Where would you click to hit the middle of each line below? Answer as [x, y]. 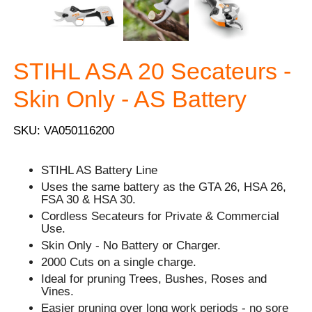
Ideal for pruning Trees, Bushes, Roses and [154, 279]
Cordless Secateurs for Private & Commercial [161, 216]
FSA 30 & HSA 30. [89, 199]
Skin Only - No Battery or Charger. [131, 245]
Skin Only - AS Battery [130, 99]
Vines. [58, 291]
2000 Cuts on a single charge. [119, 262]
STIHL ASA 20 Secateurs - [153, 71]
